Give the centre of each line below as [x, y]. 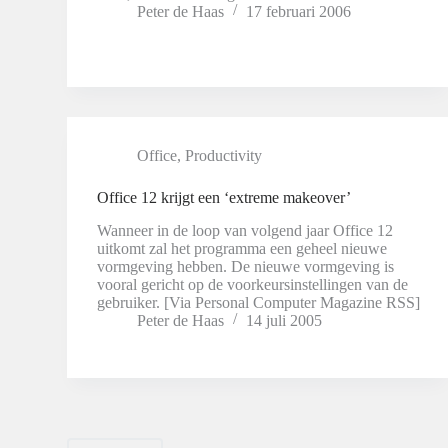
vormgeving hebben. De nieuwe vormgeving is [246, 266]
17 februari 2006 [299, 11]
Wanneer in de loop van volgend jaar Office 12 [245, 230]
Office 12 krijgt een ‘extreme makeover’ [224, 197]
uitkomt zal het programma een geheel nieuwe [242, 248]
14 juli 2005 [284, 320]
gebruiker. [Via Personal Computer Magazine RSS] [259, 302]
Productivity [224, 155]
